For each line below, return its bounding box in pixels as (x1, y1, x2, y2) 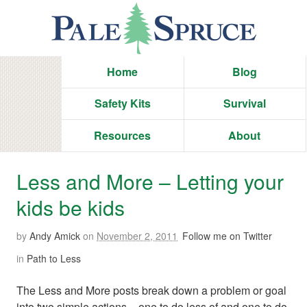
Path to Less (27, 251, 81, 265)
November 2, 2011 (97, 228, 177, 243)
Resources (94, 127, 151, 143)
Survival (223, 95, 266, 112)
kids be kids (16, 192, 125, 222)
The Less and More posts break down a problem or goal (16, 282, 286, 298)
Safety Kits (94, 95, 151, 112)
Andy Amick (29, 228, 80, 243)
